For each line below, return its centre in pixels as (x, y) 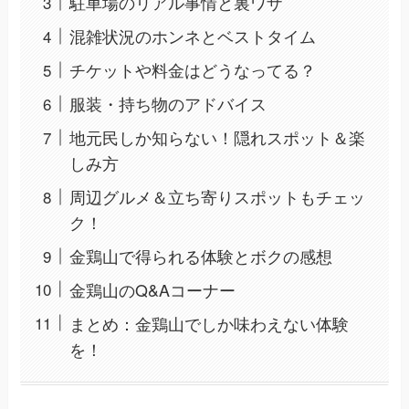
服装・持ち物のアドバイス (168, 104)
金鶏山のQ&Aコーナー (153, 290)
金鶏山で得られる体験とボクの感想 (201, 256)
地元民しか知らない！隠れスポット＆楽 (218, 137)
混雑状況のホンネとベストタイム (193, 36)
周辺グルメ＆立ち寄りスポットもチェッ (218, 197)
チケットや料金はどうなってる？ (193, 70)
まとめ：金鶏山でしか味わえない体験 (210, 323)
